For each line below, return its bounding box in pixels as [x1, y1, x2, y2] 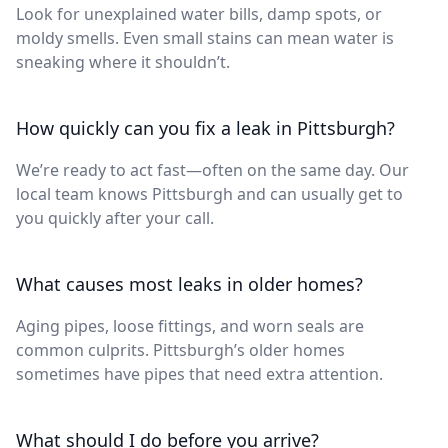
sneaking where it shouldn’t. [16, 51, 230, 73]
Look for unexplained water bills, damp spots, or [16, 3, 382, 25]
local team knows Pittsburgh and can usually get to [16, 183, 403, 205]
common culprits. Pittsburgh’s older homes [16, 339, 345, 361]
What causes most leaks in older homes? [16, 272, 363, 296]
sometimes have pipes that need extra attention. [16, 363, 383, 385]
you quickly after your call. [16, 207, 214, 229]
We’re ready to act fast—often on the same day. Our [16, 159, 409, 181]
